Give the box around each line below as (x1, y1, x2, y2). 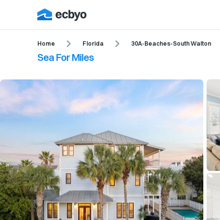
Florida (82, 39, 104, 47)
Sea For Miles (37, 51, 94, 64)
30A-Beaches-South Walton (131, 39, 211, 47)
